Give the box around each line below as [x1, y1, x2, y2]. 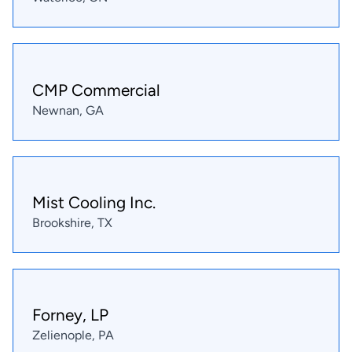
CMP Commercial [32, 79, 160, 100]
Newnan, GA [32, 102, 104, 118]
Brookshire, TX [32, 214, 112, 230]
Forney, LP [32, 305, 108, 325]
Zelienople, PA [32, 328, 114, 343]
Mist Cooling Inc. [32, 192, 156, 212]
